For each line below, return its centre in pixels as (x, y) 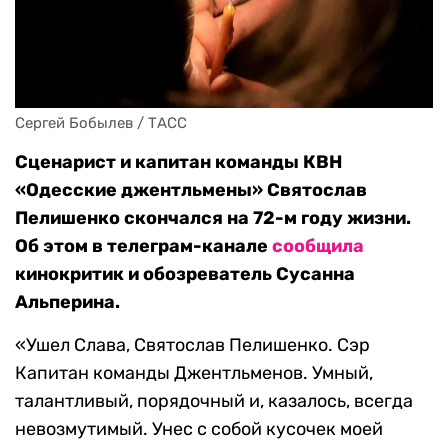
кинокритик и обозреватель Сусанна (185, 274)
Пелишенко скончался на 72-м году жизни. (213, 218)
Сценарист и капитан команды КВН (178, 162)
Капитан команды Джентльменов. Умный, (194, 373)
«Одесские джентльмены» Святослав (191, 190)
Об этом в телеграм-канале (143, 246)
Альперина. (67, 302)
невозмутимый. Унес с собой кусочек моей (199, 429)
